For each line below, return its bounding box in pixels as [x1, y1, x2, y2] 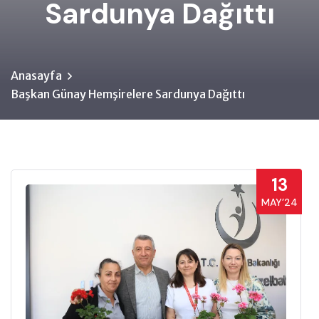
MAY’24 [261, 196, 298, 209]
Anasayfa [11, 68, 62, 83]
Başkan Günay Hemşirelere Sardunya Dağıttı [11, 87, 245, 101]
